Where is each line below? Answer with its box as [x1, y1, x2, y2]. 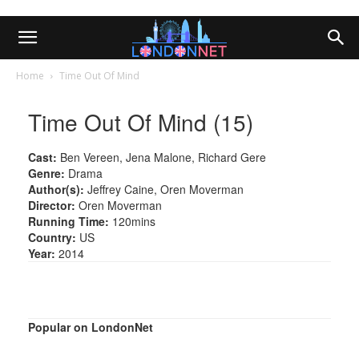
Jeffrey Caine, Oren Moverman [84, 180, 244, 197]
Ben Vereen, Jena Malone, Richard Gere [57, 148, 266, 165]
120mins [109, 212, 155, 229]
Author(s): [28, 180, 84, 197]
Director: [28, 196, 75, 213]
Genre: [28, 164, 65, 181]
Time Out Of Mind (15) [28, 105, 253, 138]
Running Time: [28, 212, 109, 229]
